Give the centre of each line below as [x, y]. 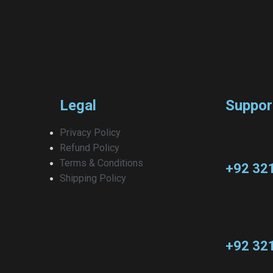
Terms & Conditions [101, 163]
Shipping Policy [93, 178]
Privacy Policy [90, 132]
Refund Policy [89, 147]
